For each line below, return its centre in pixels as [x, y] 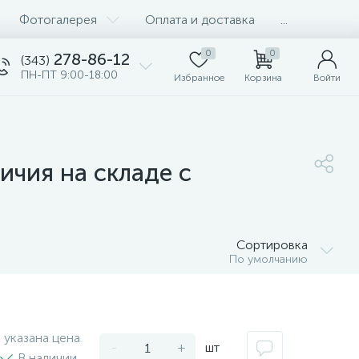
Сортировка [272, 245]
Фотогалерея [58, 19]
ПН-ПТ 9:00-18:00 [69, 75]
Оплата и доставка [200, 19]
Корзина [263, 78]
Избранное [199, 78]
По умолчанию [268, 259]
